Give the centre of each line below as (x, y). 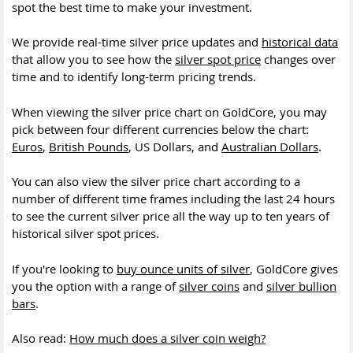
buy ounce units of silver (183, 268)
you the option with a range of (95, 286)
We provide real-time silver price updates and (137, 42)
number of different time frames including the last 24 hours (173, 199)
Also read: (41, 338)
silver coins (209, 286)
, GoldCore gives (294, 268)
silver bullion (301, 286)
